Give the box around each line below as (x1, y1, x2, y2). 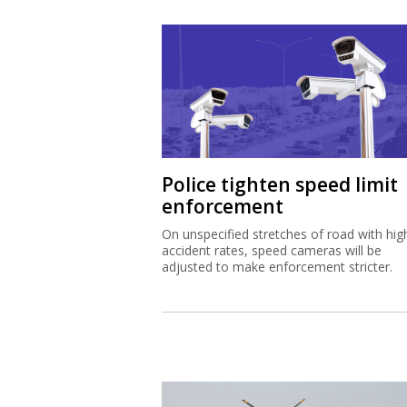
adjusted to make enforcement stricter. (161, 257, 392, 275)
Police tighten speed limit (161, 171, 398, 197)
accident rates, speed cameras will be (161, 241, 382, 259)
